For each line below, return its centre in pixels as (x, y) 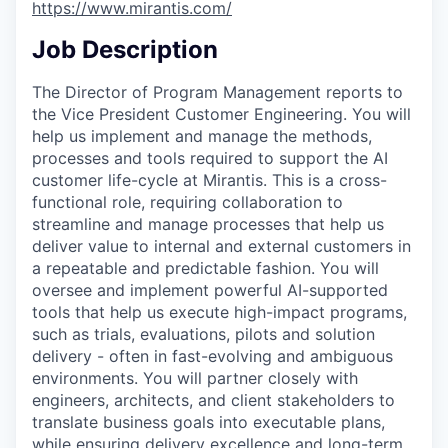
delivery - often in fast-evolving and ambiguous (212, 355)
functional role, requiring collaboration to (187, 201)
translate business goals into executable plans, (208, 421)
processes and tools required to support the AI (210, 157)
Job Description (125, 49)
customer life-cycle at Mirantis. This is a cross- (209, 179)
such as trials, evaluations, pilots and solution (203, 333)
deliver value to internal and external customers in (221, 245)
